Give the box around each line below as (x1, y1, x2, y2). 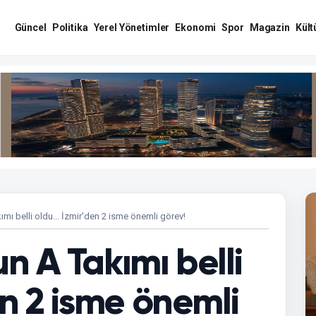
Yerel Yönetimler (93, 22, 170, 33)
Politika (51, 22, 88, 33)
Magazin (249, 22, 290, 33)
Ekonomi (175, 22, 217, 33)
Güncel (14, 22, 47, 33)
